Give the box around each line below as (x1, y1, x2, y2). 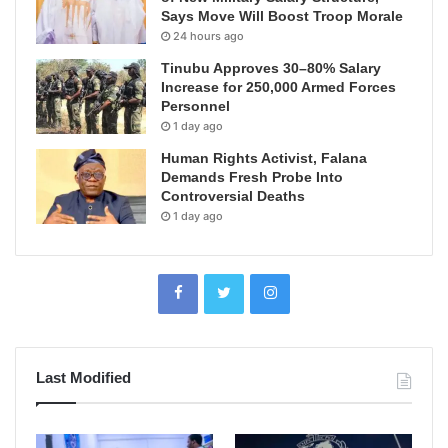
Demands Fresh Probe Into (161, 169, 343, 186)
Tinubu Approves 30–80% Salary (161, 60, 381, 77)
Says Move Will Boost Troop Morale (161, 8, 403, 25)
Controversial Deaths (161, 188, 305, 205)
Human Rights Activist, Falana (161, 150, 367, 167)
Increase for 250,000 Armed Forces (161, 79, 396, 96)
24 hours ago (173, 29, 244, 44)
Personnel (161, 98, 230, 115)
